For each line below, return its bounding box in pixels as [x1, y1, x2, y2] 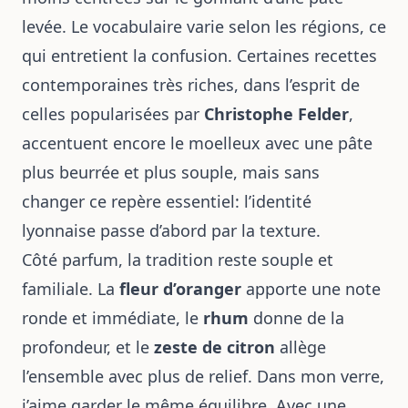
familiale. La [22, 278, 119, 300]
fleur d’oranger [119, 278, 241, 300]
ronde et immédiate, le [22, 307, 203, 329]
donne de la [249, 307, 344, 329]
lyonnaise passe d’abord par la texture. [22, 219, 321, 241]
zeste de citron [154, 336, 275, 358]
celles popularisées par [22, 103, 204, 125]
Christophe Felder [204, 103, 349, 125]
